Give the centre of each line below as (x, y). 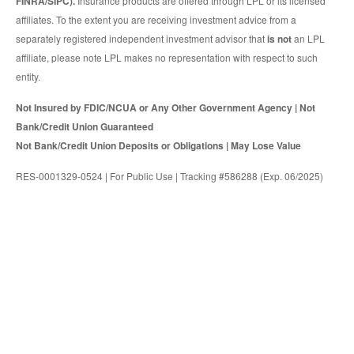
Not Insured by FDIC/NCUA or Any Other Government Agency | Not (166, 108)
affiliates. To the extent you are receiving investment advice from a (156, 20)
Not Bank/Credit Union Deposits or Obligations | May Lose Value (158, 146)
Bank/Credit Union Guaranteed (85, 127)
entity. (28, 77)
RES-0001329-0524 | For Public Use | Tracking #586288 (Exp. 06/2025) (169, 176)
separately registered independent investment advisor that (141, 39)
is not (279, 39)
